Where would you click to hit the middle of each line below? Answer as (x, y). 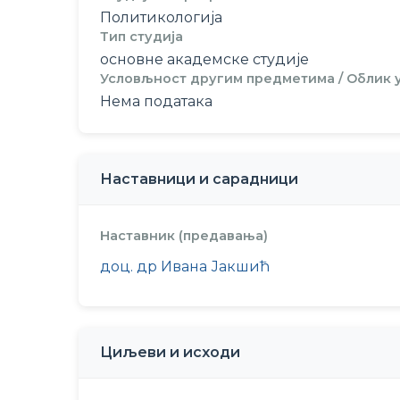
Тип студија (142, 37)
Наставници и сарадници (199, 179)
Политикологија (161, 17)
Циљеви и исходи (170, 352)
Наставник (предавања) (184, 236)
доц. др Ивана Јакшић (185, 267)
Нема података (156, 101)
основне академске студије (204, 59)
